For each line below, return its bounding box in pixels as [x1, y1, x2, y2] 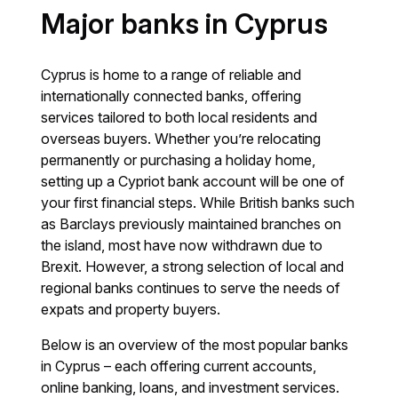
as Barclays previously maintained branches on [41, 215, 342, 233]
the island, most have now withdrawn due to [41, 236, 323, 254]
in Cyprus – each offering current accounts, [41, 357, 317, 375]
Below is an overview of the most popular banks [41, 336, 349, 354]
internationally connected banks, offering [41, 87, 302, 105]
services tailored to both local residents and [41, 108, 318, 126]
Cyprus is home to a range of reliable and [41, 66, 302, 84]
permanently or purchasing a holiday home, [41, 151, 316, 169]
